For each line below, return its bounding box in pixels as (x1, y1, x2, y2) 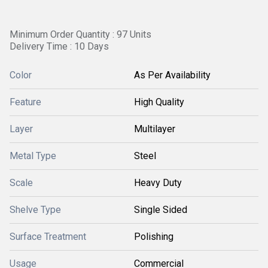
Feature (10, 96, 41, 108)
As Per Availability (134, 69, 211, 81)
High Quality (134, 96, 184, 108)
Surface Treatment (10, 231, 86, 242)
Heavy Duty (134, 177, 182, 188)
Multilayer (134, 123, 175, 135)
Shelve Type (10, 204, 61, 215)
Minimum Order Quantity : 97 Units (10, 29, 151, 40)
